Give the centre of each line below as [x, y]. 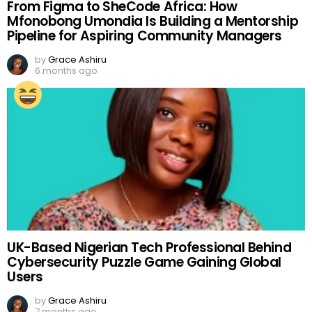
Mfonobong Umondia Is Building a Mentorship [153, 22]
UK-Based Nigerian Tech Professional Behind [149, 248]
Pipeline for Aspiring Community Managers [145, 36]
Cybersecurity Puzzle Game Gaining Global [144, 263]
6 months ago [66, 71]
